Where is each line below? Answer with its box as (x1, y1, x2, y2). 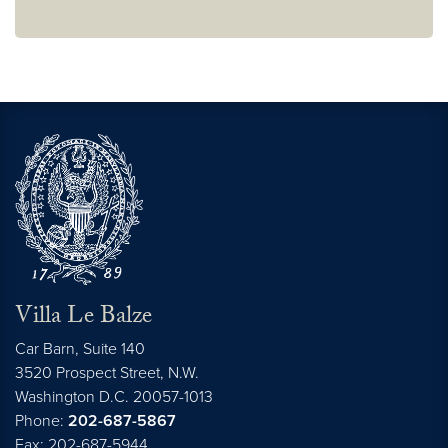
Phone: (15, 410, 68, 431)
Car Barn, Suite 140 (15, 338, 145, 359)
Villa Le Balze (15, 297, 152, 339)
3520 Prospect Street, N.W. (15, 362, 199, 383)
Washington (15, 386, 95, 407)
